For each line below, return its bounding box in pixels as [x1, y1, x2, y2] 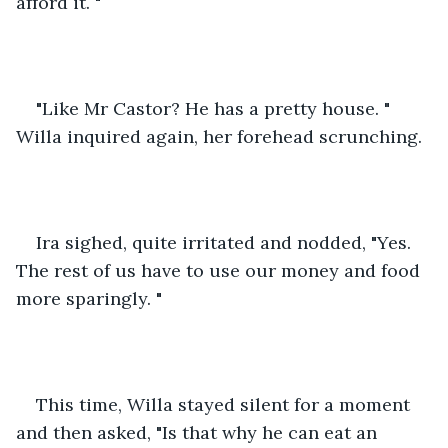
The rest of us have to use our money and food [16, 258, 425, 282]
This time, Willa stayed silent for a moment [36, 392, 415, 416]
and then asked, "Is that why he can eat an [16, 420, 382, 444]
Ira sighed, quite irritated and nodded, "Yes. [36, 230, 416, 254]
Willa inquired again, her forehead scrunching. [16, 124, 427, 148]
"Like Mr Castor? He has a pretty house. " [36, 96, 395, 120]
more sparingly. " [16, 286, 162, 310]
